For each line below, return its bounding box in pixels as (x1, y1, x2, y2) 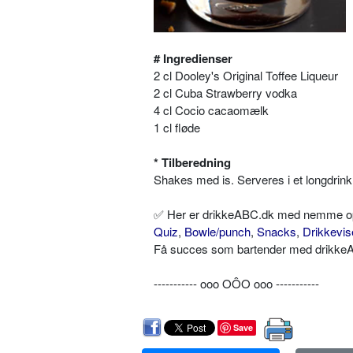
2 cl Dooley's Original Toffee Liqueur (154, 67, 338, 84)
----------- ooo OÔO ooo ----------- (154, 275, 319, 292)
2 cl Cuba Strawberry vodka (154, 84, 297, 102)
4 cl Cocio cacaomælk (154, 102, 269, 119)
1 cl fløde (154, 119, 200, 136)
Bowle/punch (184, 223, 251, 240)
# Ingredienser (154, 50, 232, 68)
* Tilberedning (154, 154, 231, 172)
